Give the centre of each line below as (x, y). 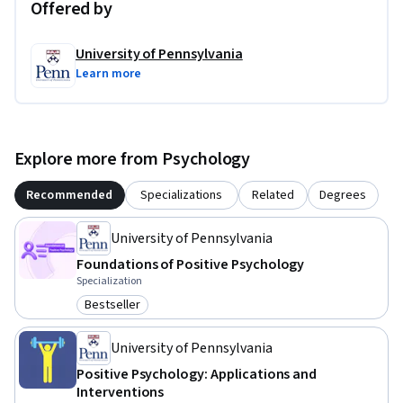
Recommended (70, 196)
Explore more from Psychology (133, 160)
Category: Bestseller (147, 314)
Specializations (182, 196)
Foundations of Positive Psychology (191, 265)
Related (273, 196)
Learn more (109, 74)
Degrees (343, 196)
